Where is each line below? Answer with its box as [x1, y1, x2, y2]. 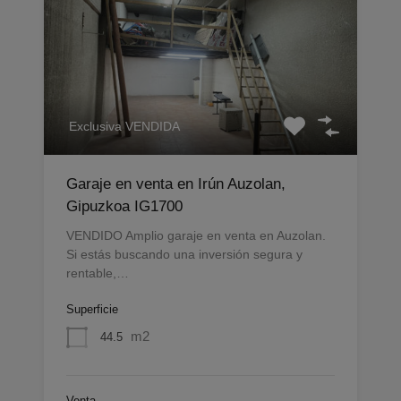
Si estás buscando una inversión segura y [66, 247, 303, 262]
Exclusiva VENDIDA [69, 119, 180, 134]
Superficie [66, 303, 118, 317]
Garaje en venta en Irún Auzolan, [66, 175, 286, 193]
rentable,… [66, 266, 129, 281]
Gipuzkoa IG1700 [66, 198, 183, 216]
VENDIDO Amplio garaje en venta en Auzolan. [66, 228, 326, 243]
